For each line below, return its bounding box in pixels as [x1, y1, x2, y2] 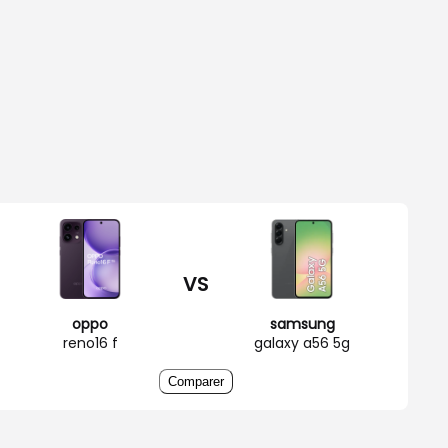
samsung [269, 313, 335, 334]
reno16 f [62, 332, 118, 353]
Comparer [168, 373, 224, 389]
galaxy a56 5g [254, 332, 350, 353]
